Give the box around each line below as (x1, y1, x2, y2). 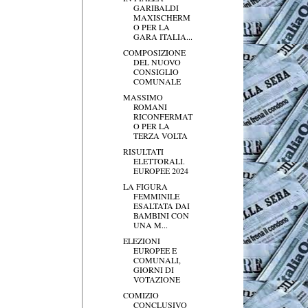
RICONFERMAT (133, 110, 192, 122)
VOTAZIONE (133, 273, 180, 285)
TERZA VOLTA (133, 129, 188, 141)
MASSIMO (122, 91, 163, 102)
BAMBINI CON (133, 209, 189, 221)
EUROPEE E (133, 244, 177, 256)
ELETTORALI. (133, 155, 185, 166)
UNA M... (133, 219, 168, 230)
